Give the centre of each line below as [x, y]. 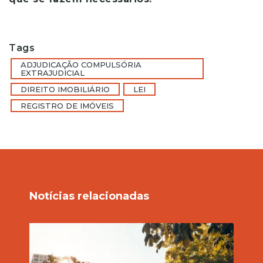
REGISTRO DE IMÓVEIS [67, 106]
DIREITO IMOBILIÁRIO [65, 89]
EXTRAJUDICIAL [53, 73]
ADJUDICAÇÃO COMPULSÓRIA [81, 65]
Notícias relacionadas [89, 196]
